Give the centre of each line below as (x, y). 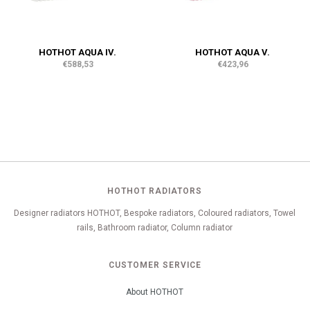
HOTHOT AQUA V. (232, 52)
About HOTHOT (155, 292)
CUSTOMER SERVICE (155, 265)
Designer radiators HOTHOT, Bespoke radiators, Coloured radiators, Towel (155, 213)
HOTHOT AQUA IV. (77, 52)
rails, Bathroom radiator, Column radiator (155, 228)
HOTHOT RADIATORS (155, 191)
